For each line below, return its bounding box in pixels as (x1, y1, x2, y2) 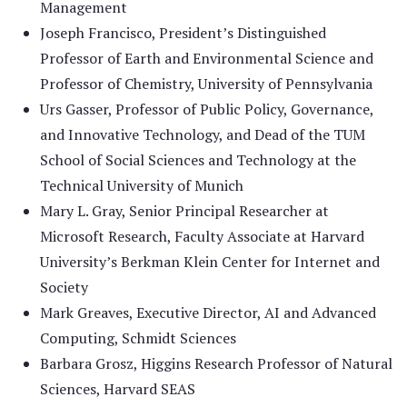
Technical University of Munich (40, 175, 243, 195)
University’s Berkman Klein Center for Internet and (40, 252, 380, 272)
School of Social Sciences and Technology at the (40, 150, 356, 170)
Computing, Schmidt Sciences (40, 328, 236, 348)
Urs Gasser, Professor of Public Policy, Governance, (40, 99, 373, 119)
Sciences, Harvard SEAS (40, 379, 195, 399)
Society (40, 277, 88, 297)
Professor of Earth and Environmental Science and (40, 48, 373, 68)
